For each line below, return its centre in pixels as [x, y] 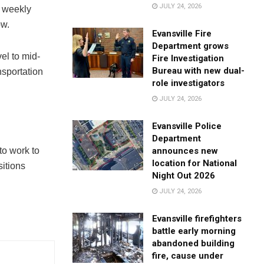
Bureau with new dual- [199, 70]
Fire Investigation [188, 58]
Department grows [191, 46]
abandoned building [194, 243]
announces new [185, 151]
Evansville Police [187, 126]
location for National [195, 163]
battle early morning [194, 231]
